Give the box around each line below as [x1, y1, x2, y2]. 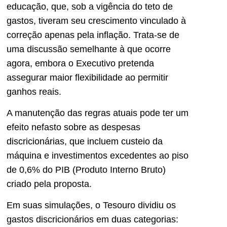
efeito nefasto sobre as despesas [7, 122, 140, 133]
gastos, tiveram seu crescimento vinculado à [7, 15, 186, 26]
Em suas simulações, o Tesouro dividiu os [7, 200, 176, 211]
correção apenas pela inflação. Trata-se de [7, 29, 179, 40]
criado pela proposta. [7, 179, 92, 190]
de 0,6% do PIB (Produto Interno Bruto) [7, 165, 166, 175]
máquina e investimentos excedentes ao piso [7, 150, 188, 161]
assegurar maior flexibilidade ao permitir [7, 72, 168, 83]
